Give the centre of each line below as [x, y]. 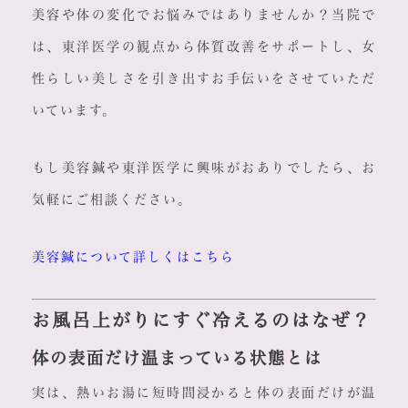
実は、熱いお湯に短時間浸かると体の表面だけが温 [204, 393]
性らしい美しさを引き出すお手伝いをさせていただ [204, 79]
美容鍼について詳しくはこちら [133, 257]
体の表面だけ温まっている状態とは [177, 358]
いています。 [74, 111]
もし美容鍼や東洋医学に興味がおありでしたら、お [204, 168]
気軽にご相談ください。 [112, 200]
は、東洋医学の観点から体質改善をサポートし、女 [204, 47]
